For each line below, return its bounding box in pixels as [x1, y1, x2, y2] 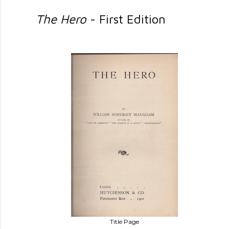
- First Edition [86, 12, 166, 27]
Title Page [109, 217, 139, 225]
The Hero [36, 12, 87, 27]
